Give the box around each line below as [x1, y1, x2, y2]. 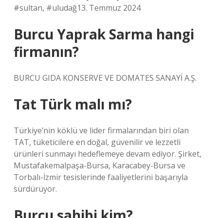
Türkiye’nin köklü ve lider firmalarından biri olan [14, 125, 189, 136]
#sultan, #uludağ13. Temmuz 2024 [14, 2, 141, 13]
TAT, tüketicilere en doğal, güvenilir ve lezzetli [14, 137, 181, 147]
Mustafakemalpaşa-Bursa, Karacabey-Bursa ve [14, 160, 185, 171]
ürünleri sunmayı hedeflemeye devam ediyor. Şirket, [14, 148, 201, 159]
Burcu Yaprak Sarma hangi [14, 25, 194, 43]
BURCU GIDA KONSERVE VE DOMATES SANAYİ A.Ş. [14, 73, 197, 83]
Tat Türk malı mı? [14, 95, 132, 113]
